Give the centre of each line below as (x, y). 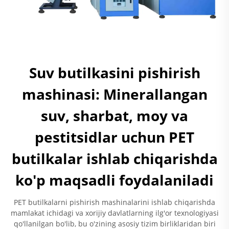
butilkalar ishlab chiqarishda (114, 159)
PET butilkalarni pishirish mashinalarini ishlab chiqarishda (114, 202)
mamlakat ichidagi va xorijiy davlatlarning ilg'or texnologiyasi (114, 213)
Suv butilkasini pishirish (114, 73)
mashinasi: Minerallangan (114, 94)
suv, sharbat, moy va (114, 116)
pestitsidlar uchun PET (114, 137)
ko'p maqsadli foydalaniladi (114, 180)
